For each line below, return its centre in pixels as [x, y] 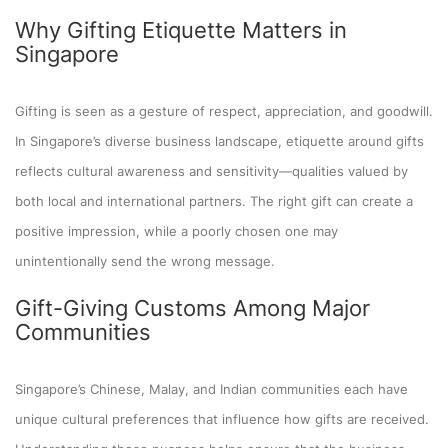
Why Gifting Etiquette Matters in [181, 29]
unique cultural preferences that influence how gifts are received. [222, 418]
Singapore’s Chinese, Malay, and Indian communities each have [211, 388]
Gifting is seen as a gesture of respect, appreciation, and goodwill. [224, 110]
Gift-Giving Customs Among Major [192, 307]
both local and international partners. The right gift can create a [214, 200]
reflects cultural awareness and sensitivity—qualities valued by [211, 170]
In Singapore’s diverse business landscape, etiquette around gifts [219, 140]
